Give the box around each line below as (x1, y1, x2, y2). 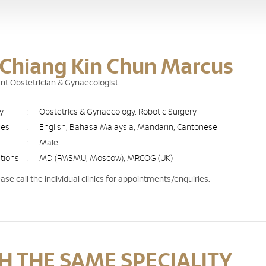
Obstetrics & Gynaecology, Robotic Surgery (39, 108, 197, 116)
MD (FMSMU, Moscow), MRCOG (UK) (39, 154, 173, 163)
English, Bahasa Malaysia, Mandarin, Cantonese (39, 123, 218, 132)
